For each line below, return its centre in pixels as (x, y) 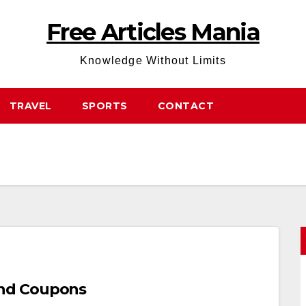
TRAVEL (30, 106)
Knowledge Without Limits (153, 60)
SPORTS (105, 106)
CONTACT (185, 106)
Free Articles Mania (153, 32)
